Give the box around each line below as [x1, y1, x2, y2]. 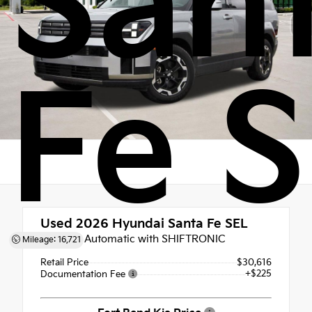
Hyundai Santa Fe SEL [109, 216, 248, 231]
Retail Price [40, 256, 88, 268]
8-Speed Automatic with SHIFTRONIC [40, 232, 226, 246]
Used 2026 [40, 216, 109, 231]
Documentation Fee [40, 269, 128, 281]
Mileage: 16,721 [19, 235, 81, 245]
